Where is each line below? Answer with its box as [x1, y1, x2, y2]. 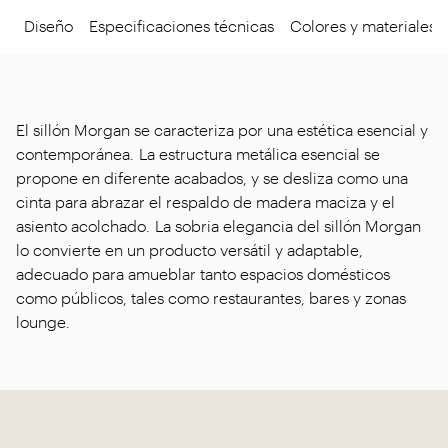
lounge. [16, 312, 70, 331]
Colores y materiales [290, 16, 436, 35]
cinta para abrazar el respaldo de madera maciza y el [16, 192, 395, 211]
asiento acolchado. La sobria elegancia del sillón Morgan [16, 216, 421, 235]
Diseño [24, 16, 73, 35]
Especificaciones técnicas [89, 16, 274, 35]
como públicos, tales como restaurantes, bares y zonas [16, 288, 406, 307]
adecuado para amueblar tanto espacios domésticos [16, 264, 390, 283]
